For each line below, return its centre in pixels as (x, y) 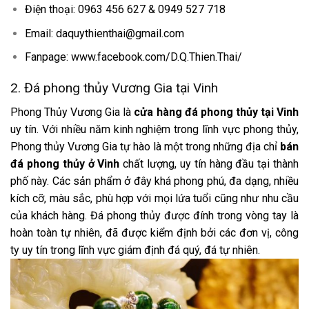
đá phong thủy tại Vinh (242, 112)
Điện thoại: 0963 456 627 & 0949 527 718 (125, 10)
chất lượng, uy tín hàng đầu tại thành (209, 163)
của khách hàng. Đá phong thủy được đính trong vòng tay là (154, 215)
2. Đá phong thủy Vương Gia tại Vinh (114, 88)
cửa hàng (159, 112)
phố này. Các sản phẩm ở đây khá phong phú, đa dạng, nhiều (154, 181)
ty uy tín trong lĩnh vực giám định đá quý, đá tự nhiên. (135, 250)
